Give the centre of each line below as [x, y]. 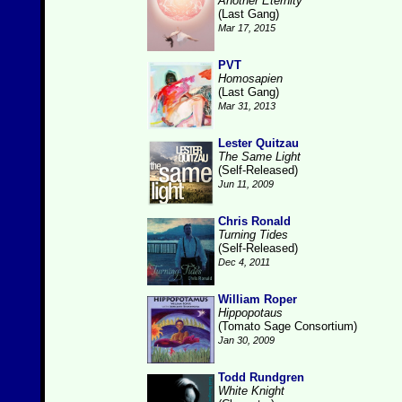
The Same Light [259, 157]
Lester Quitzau [258, 143]
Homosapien [250, 79]
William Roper [258, 299]
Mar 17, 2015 [247, 28]
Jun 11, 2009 [246, 184]
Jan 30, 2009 [246, 340]
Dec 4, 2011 [244, 262]
